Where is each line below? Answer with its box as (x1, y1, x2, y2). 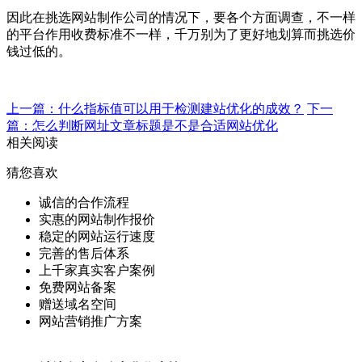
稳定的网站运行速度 (39, 229, 155, 244)
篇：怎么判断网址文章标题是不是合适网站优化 (6, 119, 278, 133)
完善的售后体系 (39, 246, 129, 261)
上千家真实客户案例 (39, 263, 155, 278)
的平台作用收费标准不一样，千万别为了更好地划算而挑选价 (6, 27, 356, 42)
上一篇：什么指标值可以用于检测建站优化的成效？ (6, 102, 304, 116)
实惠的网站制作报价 (39, 213, 155, 227)
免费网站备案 (39, 280, 116, 295)
